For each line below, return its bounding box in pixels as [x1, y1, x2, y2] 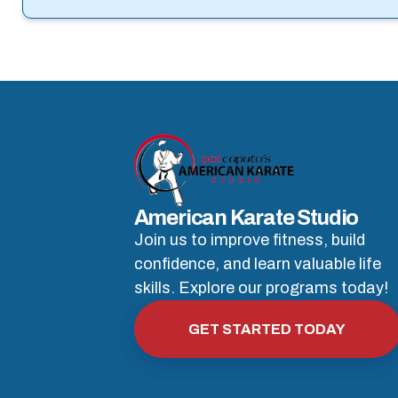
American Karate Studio [133, 206, 359, 230]
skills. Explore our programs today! [133, 279, 388, 298]
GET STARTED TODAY [188, 322, 346, 338]
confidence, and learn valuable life [133, 255, 381, 274]
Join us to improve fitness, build [133, 231, 365, 250]
